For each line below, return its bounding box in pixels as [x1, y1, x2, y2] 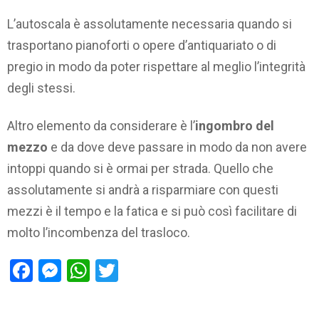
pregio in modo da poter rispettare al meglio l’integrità [7, 59, 305, 75]
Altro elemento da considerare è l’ [7, 117, 195, 133]
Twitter [118, 257, 188, 285]
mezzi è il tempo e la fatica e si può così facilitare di [7, 203, 297, 219]
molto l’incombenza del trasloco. [7, 224, 190, 240]
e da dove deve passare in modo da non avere [48, 139, 307, 155]
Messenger [61, 257, 172, 285]
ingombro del [195, 117, 274, 133]
